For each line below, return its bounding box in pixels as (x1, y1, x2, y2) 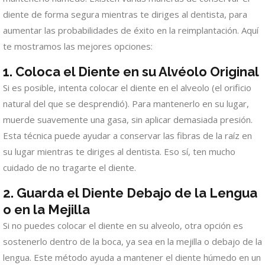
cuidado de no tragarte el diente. (3, 161, 136, 174)
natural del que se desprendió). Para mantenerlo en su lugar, (3, 98, 249, 110)
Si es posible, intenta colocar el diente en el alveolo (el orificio (3, 82, 251, 94)
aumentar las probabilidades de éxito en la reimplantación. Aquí (3, 24, 258, 37)
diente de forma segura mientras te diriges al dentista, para (3, 8, 247, 21)
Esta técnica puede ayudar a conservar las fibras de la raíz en (3, 130, 252, 142)
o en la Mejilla (3, 202, 90, 218)
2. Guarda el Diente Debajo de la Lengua (3, 185, 257, 201)
